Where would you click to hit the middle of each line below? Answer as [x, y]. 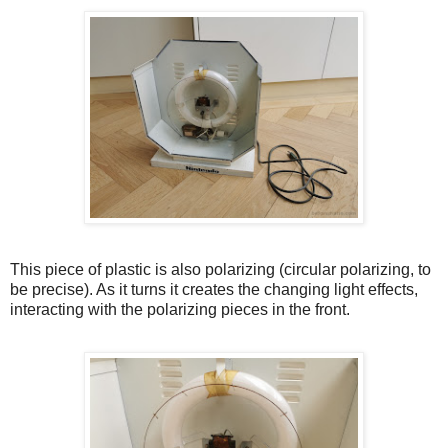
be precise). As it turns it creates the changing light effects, [214, 290]
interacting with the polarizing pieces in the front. [180, 310]
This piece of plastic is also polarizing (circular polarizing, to [220, 270]
